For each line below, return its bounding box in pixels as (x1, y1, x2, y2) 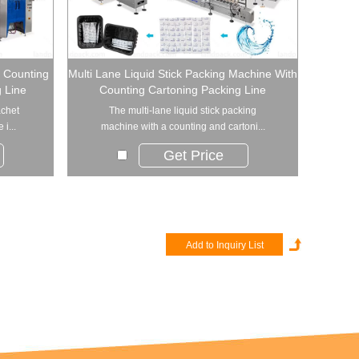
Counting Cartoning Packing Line (99, 83, 266, 96)
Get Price (163, 147, 224, 163)
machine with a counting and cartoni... (100, 120, 265, 132)
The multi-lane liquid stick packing (109, 104, 256, 116)
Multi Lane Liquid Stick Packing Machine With (68, 67, 297, 80)
